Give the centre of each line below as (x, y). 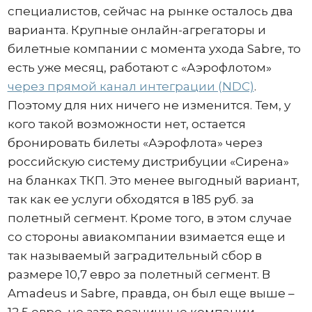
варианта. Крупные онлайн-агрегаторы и (136, 30)
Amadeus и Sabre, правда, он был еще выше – (151, 293)
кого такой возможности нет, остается (126, 124)
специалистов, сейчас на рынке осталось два (150, 11)
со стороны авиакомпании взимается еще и (146, 237)
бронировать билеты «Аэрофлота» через (135, 143)
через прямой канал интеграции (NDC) (131, 86)
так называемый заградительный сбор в (134, 256)
